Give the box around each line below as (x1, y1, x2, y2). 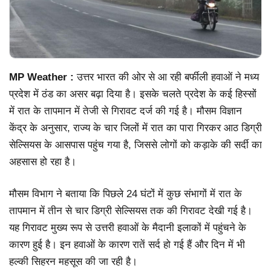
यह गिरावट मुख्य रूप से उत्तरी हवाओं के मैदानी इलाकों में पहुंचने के (9, 222, 246, 234)
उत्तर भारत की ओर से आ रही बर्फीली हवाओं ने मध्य (74, 71, 259, 83)
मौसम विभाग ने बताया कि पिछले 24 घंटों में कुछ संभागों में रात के (9, 188, 242, 200)
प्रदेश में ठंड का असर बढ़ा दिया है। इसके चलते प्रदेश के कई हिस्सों (9, 88, 256, 100)
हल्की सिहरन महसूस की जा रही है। (9, 256, 137, 268)
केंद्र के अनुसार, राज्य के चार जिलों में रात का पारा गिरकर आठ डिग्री (9, 122, 262, 134)
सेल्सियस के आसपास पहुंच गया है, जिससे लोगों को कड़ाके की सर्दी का (9, 139, 262, 151)
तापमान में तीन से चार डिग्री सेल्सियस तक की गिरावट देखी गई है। (9, 205, 252, 217)
